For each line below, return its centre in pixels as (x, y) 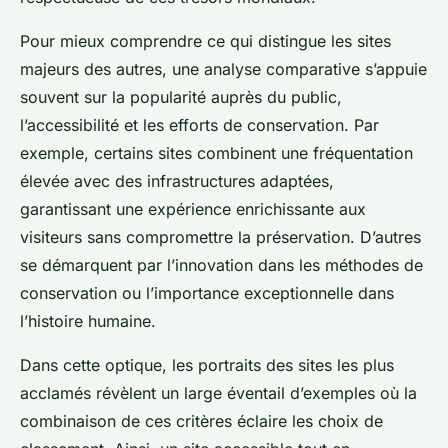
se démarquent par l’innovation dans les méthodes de (221, 264)
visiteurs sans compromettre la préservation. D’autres (220, 236)
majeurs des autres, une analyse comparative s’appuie (223, 68)
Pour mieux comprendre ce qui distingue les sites (205, 40)
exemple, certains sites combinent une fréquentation (216, 152)
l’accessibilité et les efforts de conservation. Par (199, 124)
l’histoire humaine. (88, 320)
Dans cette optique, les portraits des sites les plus (207, 364)
